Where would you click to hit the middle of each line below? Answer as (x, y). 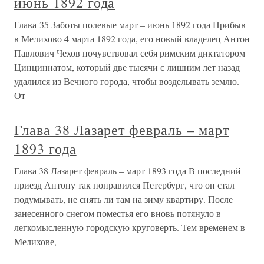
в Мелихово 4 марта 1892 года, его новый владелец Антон (132, 39)
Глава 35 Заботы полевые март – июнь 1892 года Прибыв (130, 24)
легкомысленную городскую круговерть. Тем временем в (130, 227)
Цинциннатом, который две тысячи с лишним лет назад (127, 67)
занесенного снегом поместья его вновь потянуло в (118, 213)
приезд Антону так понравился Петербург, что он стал (124, 185)
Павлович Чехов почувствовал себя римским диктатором (130, 53)
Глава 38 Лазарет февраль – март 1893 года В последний (128, 171)
